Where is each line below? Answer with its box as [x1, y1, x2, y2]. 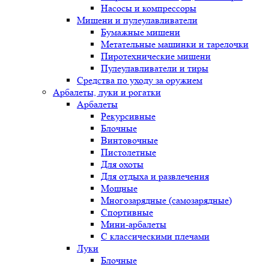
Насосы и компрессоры [101, 2, 196, 14]
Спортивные [101, 207, 153, 218]
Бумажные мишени [101, 26, 180, 38]
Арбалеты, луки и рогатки [53, 86, 161, 98]
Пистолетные [101, 147, 156, 158]
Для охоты [101, 159, 144, 170]
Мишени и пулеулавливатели [77, 14, 198, 26]
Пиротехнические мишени [101, 50, 211, 62]
